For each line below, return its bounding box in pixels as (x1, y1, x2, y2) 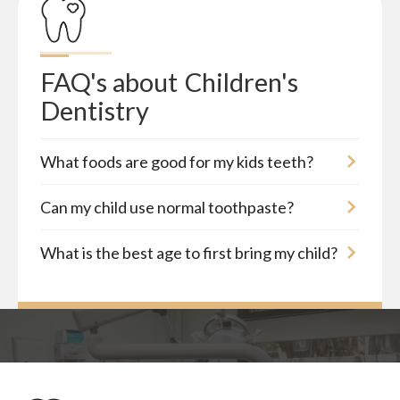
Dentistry (40, 95, 149, 127)
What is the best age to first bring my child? (40, 243, 337, 263)
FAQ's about (40, 66, 178, 98)
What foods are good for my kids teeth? (40, 152, 313, 172)
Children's (185, 66, 304, 98)
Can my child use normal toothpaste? (40, 197, 294, 218)
